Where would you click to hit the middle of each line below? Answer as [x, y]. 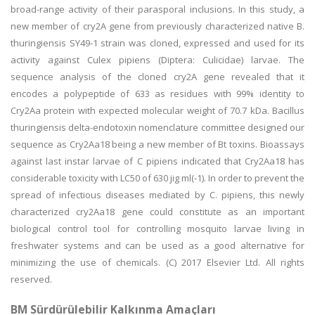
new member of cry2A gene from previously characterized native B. [157, 26]
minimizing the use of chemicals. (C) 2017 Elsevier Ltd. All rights [157, 262]
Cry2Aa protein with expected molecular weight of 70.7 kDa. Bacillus [157, 110]
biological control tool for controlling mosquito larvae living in [157, 229]
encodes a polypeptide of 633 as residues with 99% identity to [157, 94]
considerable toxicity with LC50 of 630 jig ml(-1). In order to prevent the [157, 178]
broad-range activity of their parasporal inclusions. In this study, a [157, 9]
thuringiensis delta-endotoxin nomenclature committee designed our [157, 127]
